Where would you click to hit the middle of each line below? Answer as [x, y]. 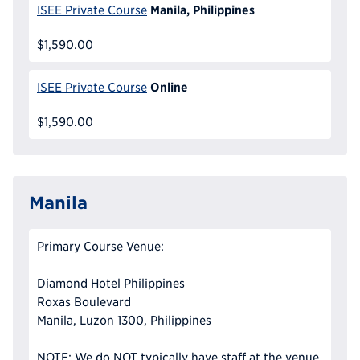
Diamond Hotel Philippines [111, 284]
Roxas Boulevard [84, 302]
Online [169, 87]
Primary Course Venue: [100, 247]
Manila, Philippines [202, 10]
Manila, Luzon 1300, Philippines [124, 321]
